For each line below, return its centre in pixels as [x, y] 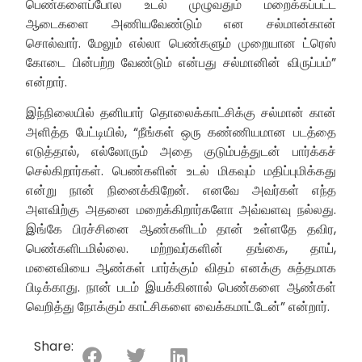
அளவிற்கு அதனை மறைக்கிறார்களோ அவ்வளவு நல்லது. [181, 210]
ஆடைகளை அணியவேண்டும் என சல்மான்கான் [181, 23]
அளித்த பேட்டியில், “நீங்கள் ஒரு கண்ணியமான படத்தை [181, 133]
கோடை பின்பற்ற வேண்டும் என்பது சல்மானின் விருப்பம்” [181, 62]
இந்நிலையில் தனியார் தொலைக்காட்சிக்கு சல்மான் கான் [181, 113]
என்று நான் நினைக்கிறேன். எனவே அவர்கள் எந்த [181, 191]
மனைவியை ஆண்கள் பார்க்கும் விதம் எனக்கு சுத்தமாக [181, 268]
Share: [54, 347]
